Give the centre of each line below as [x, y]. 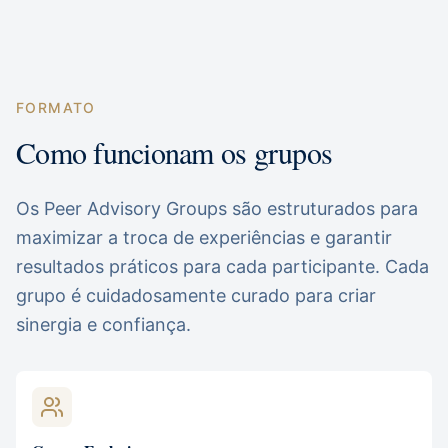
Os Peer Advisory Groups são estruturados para [217, 208]
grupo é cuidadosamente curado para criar [196, 295]
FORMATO [56, 107]
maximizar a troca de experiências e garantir [204, 237]
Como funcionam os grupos [174, 152]
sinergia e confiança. [103, 324]
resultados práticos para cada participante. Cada [222, 266]
